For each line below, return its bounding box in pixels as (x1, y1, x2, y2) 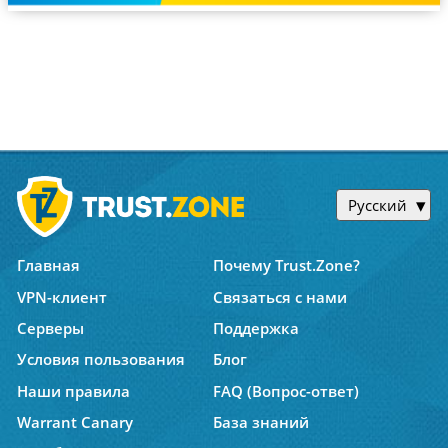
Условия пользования (16, 349, 185, 370)
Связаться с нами (213, 286, 348, 307)
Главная (16, 255, 80, 276)
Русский (348, 195, 408, 216)
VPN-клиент (16, 286, 107, 307)
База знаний (213, 412, 310, 433)
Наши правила (16, 380, 130, 401)
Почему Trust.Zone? (213, 255, 361, 276)
